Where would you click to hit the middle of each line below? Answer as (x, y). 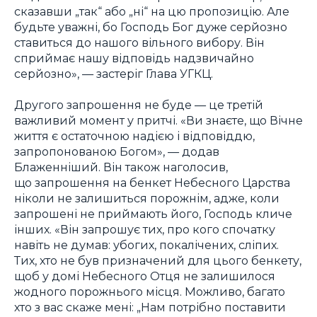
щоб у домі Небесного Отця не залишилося (145, 276)
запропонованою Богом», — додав (117, 152)
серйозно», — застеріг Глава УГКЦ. (114, 73)
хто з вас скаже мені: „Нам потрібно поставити (150, 307)
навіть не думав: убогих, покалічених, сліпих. (146, 245)
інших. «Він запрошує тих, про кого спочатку (145, 230)
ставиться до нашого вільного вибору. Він (139, 42)
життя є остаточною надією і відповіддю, (134, 136)
